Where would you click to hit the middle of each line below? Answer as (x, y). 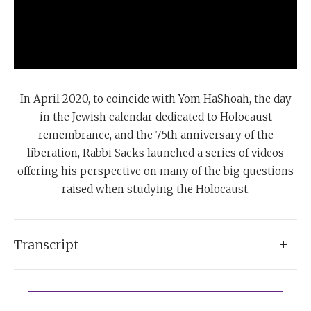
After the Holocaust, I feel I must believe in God (134, 288)
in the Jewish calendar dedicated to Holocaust (155, 117)
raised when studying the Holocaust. (155, 189)
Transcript (46, 244)
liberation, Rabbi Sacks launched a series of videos (155, 153)
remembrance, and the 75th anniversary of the (155, 135)
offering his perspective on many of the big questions (155, 171)
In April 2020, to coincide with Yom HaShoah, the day (155, 99)
